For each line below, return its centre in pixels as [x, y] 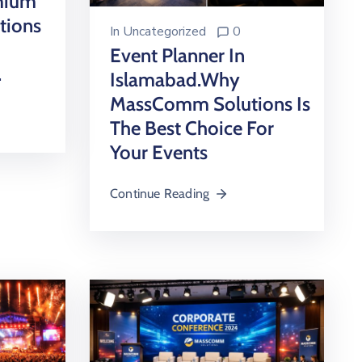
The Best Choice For [192, 128]
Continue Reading [160, 194]
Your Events [159, 152]
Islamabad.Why [175, 80]
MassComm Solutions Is [210, 104]
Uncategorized [164, 32]
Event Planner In [177, 55]
